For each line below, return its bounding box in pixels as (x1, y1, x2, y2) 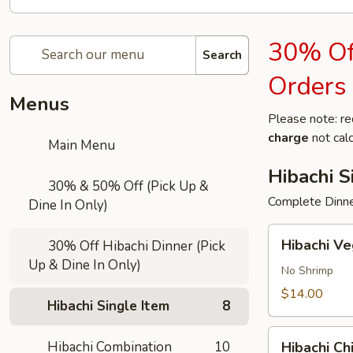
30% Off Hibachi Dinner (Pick (45, 237, 226, 255)
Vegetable (268, 243, 325, 261)
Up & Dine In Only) (28, 256, 141, 274)
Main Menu (45, 136, 116, 154)
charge (268, 129, 309, 147)
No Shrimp (281, 263, 333, 278)
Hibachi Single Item (47, 297, 169, 315)
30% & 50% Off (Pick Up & (45, 177, 210, 195)
